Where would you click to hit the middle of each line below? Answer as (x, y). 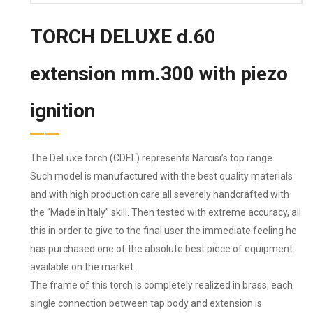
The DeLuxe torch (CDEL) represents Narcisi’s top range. (152, 158)
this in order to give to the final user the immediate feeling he (163, 231)
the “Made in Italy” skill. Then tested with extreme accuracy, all (166, 213)
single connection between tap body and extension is (146, 304)
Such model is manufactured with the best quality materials (161, 176)
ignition (63, 111)
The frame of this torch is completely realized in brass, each (161, 285)
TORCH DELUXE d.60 (123, 37)
